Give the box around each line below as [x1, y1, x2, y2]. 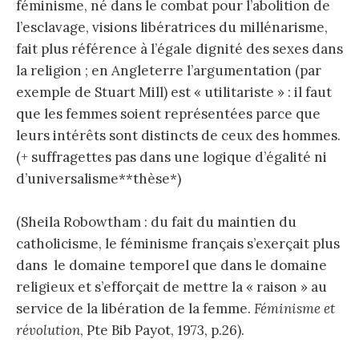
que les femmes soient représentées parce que [16, 105, 321, 123]
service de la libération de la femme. [16, 300, 254, 318]
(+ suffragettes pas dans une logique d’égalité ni [16, 148, 327, 167]
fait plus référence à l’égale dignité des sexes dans [16, 40, 343, 58]
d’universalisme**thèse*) [16, 170, 181, 188]
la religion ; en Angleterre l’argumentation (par [16, 62, 321, 80]
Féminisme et [254, 300, 335, 318]
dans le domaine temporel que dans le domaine [16, 256, 327, 275]
